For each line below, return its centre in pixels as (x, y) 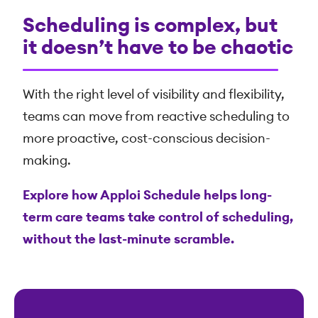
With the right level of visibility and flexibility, (154, 95)
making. (47, 161)
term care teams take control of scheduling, (158, 218)
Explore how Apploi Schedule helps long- (147, 196)
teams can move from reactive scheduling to (156, 117)
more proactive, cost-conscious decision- (147, 139)
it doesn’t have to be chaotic (158, 48)
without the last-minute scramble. (128, 240)
